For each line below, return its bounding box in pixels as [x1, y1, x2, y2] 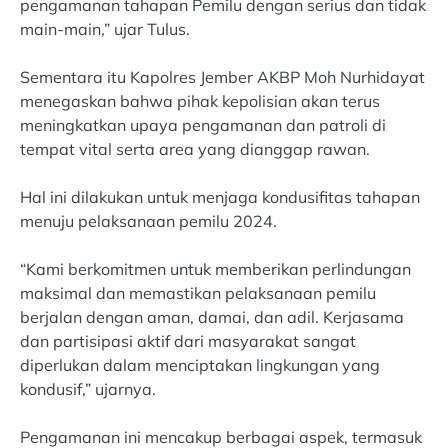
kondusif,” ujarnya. [20, 379, 156, 400]
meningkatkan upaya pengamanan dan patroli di [20, 114, 386, 135]
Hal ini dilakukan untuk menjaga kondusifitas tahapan [20, 186, 420, 207]
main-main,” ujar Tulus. [20, 18, 190, 39]
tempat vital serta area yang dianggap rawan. [20, 138, 370, 159]
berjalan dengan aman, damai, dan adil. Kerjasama [20, 307, 404, 328]
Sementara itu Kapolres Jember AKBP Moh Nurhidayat [20, 66, 425, 87]
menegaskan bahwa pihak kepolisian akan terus [20, 90, 380, 111]
